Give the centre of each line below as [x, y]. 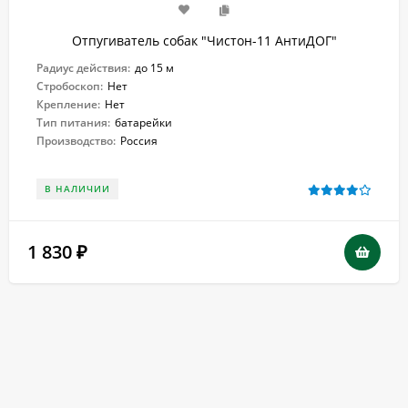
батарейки [143, 122]
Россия [139, 140]
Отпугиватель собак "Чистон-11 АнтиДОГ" [204, 40]
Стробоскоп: [70, 86]
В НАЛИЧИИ [77, 188]
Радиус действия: [83, 67]
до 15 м [154, 67]
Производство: [76, 140]
